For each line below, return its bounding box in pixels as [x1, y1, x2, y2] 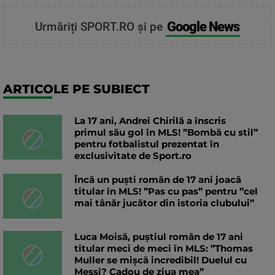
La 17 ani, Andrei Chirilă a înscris [74, 115, 226, 127]
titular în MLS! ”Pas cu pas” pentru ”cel [74, 185, 258, 198]
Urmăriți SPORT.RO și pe [34, 20, 166, 34]
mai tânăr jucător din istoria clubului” [74, 197, 254, 209]
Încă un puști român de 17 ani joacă [74, 174, 241, 186]
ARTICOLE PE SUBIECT [3, 82, 150, 97]
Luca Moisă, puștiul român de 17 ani [74, 231, 243, 243]
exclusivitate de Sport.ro [74, 150, 192, 162]
